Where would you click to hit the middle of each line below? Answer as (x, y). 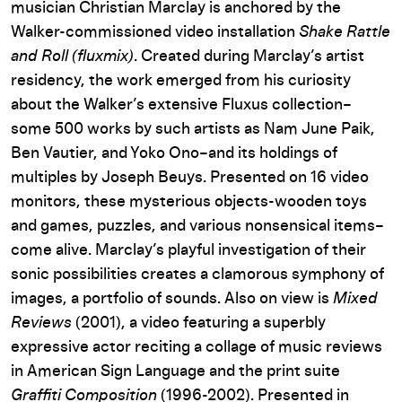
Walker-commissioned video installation (155, 32)
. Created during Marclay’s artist (249, 56)
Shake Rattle (345, 32)
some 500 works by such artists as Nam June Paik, (193, 129)
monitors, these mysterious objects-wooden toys (189, 201)
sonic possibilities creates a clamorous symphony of (197, 274)
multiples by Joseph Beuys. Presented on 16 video (190, 177)
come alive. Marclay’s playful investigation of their (188, 250)
